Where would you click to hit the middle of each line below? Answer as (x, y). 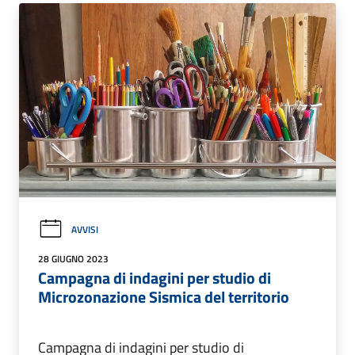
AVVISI (85, 229)
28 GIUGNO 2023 (73, 259)
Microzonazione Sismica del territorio (164, 297)
